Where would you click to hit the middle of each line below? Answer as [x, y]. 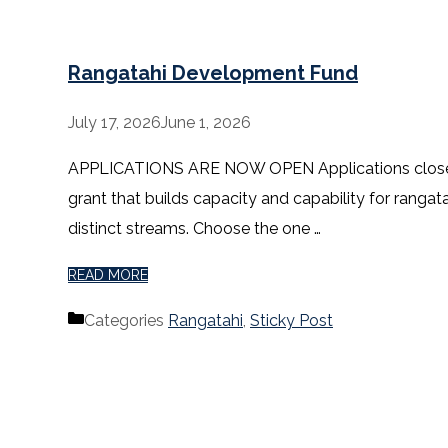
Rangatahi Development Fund [213, 72]
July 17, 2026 [114, 123]
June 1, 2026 [206, 123]
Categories [126, 321]
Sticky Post [291, 321]
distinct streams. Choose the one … [194, 229]
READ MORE [108, 275]
